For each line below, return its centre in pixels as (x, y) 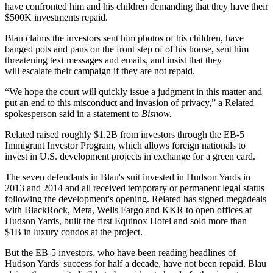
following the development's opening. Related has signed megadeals (136, 199)
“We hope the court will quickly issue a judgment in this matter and (133, 91)
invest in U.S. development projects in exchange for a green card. (130, 156)
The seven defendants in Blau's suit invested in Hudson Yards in (128, 177)
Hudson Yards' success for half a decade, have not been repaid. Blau (136, 263)
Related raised (33, 134)
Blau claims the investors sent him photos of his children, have (124, 38)
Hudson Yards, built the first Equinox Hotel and (97, 221)
